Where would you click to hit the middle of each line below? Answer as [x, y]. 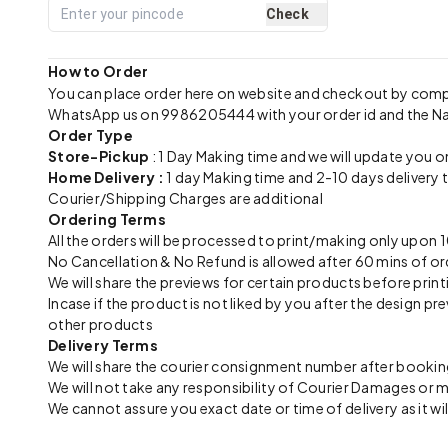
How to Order [98, 71]
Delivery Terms [103, 345]
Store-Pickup [99, 156]
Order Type [90, 135]
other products [100, 324]
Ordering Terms [107, 219]
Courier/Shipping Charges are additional [185, 198]
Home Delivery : [107, 177]
